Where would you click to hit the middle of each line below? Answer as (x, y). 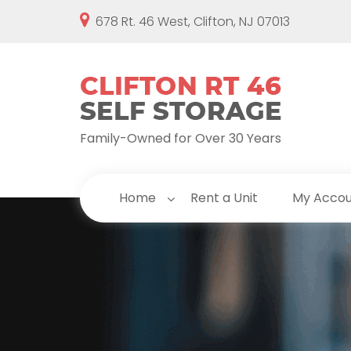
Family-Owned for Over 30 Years (181, 138)
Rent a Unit (224, 197)
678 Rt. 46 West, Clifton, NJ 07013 (193, 22)
